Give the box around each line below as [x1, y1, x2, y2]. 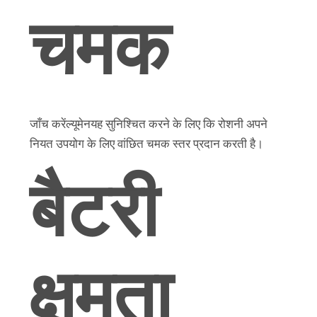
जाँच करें [29, 116, 66, 131]
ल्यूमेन [65, 116, 91, 131]
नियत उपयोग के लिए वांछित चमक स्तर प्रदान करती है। [29, 136, 263, 151]
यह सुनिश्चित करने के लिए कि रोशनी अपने [90, 116, 267, 131]
